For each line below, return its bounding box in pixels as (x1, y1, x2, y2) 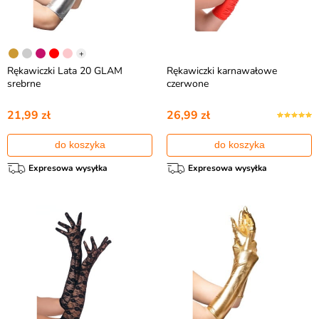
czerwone (167, 77, 209, 90)
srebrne (7, 77, 41, 90)
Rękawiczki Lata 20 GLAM (7, 64, 122, 78)
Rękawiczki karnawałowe (167, 64, 277, 78)
